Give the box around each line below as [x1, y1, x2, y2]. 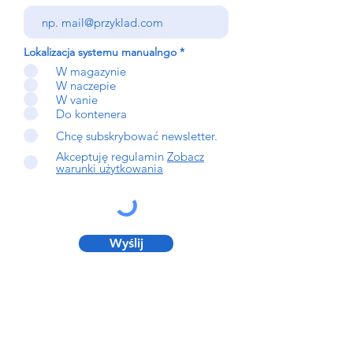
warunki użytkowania [56, 161, 163, 176]
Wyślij [109, 236, 143, 251]
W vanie [56, 91, 98, 107]
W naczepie [56, 77, 116, 93]
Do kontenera [56, 106, 127, 121]
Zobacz [167, 149, 204, 164]
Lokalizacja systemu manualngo [24, 45, 176, 59]
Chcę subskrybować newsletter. [56, 128, 217, 143]
